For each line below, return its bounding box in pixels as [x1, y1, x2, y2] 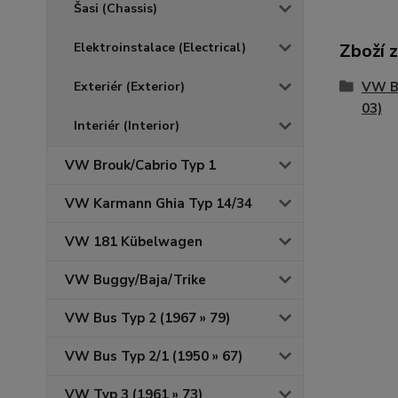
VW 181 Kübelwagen [65, 233, 203, 251]
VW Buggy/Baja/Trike [65, 271, 206, 289]
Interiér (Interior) [74, 117, 179, 134]
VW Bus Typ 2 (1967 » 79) [65, 309, 230, 327]
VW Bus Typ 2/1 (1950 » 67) [65, 347, 243, 365]
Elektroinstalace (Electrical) [74, 39, 246, 56]
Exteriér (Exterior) [74, 78, 185, 95]
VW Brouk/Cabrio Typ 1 [65, 156, 216, 174]
